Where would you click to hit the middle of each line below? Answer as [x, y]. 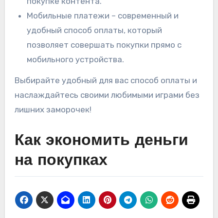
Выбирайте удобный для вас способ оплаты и [106, 81]
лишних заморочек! [53, 110]
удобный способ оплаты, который [95, 30]
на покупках [61, 161]
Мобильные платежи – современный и [103, 16]
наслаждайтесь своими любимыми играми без [107, 95]
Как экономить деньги [101, 141]
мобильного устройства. [76, 60]
